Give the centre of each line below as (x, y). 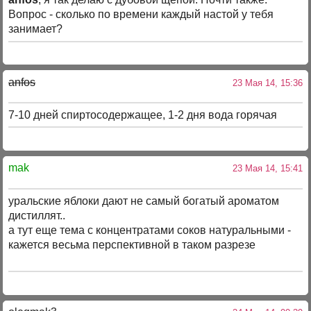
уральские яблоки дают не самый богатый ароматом (144, 201)
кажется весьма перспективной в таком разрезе (132, 245)
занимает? (36, 29)
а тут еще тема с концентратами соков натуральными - (150, 230)
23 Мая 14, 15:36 (264, 83)
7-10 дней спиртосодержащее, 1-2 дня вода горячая (143, 115)
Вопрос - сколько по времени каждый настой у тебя (141, 15)
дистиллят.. (37, 216)
